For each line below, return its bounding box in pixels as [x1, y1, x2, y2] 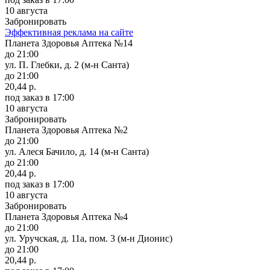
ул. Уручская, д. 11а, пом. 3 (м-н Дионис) [5, 233, 172, 243]
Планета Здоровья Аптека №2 [5, 124, 128, 135]
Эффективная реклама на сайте [5, 27, 133, 37]
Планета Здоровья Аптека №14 [5, 37, 133, 48]
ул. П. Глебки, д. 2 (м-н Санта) [5, 59, 129, 70]
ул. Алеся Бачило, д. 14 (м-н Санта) [5, 146, 149, 157]
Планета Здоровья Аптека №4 [5, 211, 128, 222]
